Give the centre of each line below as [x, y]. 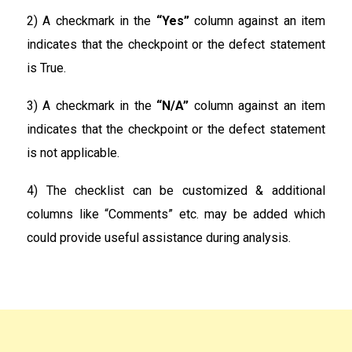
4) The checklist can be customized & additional [176, 190]
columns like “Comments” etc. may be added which [176, 214]
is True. [46, 68]
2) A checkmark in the [92, 20]
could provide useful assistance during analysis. [159, 237]
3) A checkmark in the [92, 105]
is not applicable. [73, 152]
